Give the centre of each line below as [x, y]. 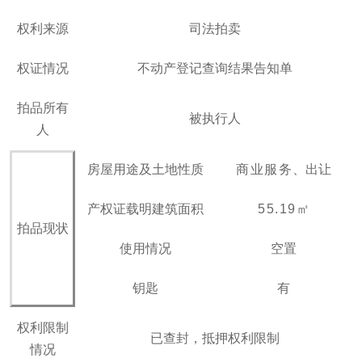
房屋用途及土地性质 [145, 170]
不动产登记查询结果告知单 [215, 69]
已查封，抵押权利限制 [215, 339]
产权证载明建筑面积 [145, 209]
